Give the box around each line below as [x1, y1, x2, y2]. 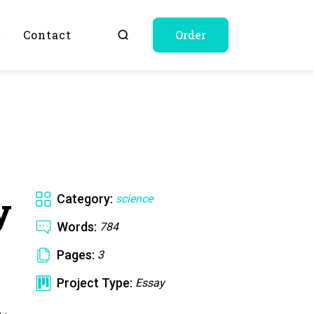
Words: [57, 219, 97, 234]
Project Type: [57, 275, 132, 290]
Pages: [57, 247, 95, 262]
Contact [23, 27, 71, 42]
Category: [57, 191, 113, 206]
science [116, 192, 153, 205]
